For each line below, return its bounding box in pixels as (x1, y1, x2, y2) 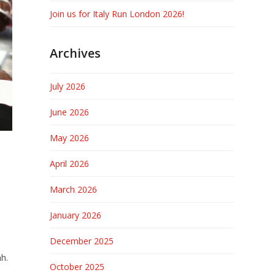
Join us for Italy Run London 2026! (49, 8, 184, 20)
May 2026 (49, 132, 89, 144)
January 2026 (49, 209, 101, 221)
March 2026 (49, 184, 97, 195)
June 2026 (49, 106, 89, 118)
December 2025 (49, 235, 114, 247)
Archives (49, 45, 101, 61)
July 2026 (49, 80, 85, 92)
